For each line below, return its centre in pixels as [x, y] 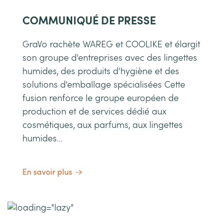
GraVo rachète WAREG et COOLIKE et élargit [111, 45]
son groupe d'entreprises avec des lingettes [110, 58]
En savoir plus [47, 172]
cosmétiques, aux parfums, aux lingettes [103, 125]
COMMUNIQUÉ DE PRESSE [89, 21]
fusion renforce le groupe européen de [101, 98]
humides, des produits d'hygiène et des [101, 71]
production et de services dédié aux [94, 112]
